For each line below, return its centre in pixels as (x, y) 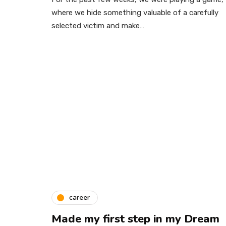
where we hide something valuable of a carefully (135, 13)
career (79, 197)
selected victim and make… (98, 26)
